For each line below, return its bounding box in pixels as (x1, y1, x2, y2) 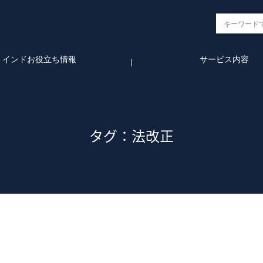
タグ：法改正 (89, 125, 174, 146)
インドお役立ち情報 (2, 54, 76, 64)
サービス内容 (199, 54, 249, 64)
